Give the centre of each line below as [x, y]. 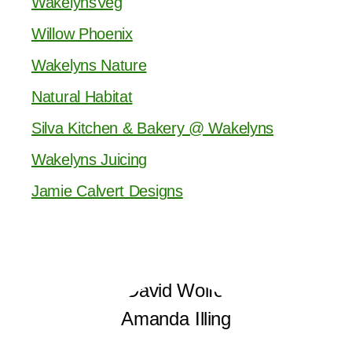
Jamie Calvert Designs [107, 191]
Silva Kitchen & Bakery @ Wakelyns [153, 128]
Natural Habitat [82, 97]
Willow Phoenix [82, 34]
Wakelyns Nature [89, 65]
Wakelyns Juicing [90, 159]
